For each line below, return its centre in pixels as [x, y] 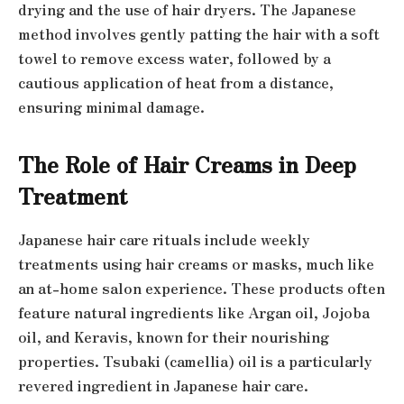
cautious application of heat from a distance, [176, 83]
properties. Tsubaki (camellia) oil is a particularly [195, 362]
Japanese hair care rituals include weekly [164, 240]
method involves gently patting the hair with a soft [199, 34]
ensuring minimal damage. [111, 107]
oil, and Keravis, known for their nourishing [174, 337]
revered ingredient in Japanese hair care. [163, 386]
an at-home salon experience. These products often [202, 289]
